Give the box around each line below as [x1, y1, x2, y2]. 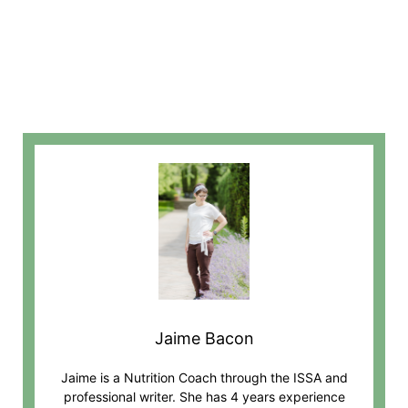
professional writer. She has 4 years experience [63, 389, 345, 405]
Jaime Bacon [154, 329, 254, 349]
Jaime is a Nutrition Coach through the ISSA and [60, 370, 348, 386]
